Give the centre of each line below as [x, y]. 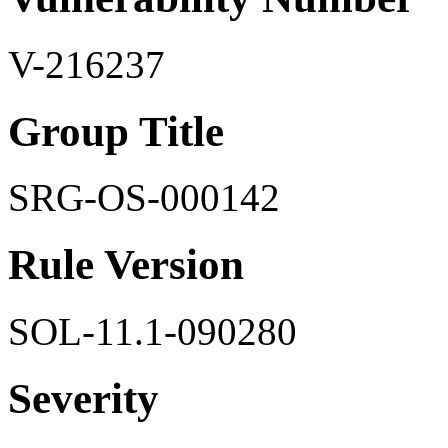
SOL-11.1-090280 [152, 332]
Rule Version [126, 265]
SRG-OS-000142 [144, 198]
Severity [83, 399]
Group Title [116, 131]
